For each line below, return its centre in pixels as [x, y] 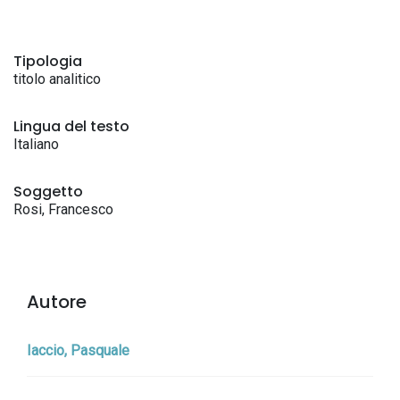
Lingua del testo [71, 126]
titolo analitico [57, 79]
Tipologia [48, 61]
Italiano [36, 144]
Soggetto [48, 192]
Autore [57, 302]
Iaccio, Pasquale [78, 350]
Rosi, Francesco [63, 209]
